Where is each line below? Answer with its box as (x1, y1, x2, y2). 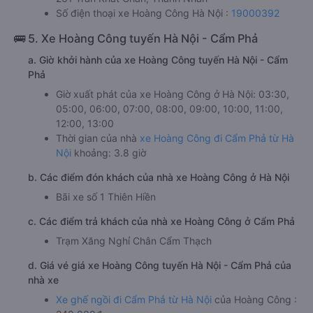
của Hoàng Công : (212, 293, 297, 305)
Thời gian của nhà (56, 131, 140, 144)
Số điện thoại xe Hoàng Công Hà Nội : (56, 6, 231, 19)
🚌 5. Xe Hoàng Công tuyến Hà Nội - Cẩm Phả (14, 31, 258, 45)
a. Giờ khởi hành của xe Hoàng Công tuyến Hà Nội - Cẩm (28, 53, 288, 66)
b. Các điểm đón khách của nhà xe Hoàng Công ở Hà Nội (28, 170, 289, 183)
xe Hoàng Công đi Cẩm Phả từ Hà (140, 131, 294, 144)
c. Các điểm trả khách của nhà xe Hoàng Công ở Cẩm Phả (28, 214, 295, 227)
